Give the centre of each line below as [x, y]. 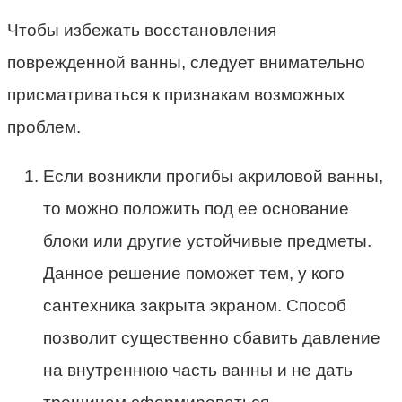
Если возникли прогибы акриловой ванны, [213, 176]
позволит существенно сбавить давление [212, 337]
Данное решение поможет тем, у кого [194, 273]
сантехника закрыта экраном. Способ [195, 305]
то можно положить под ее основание [196, 208]
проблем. [44, 127]
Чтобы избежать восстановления [142, 30]
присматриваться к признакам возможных [176, 94]
